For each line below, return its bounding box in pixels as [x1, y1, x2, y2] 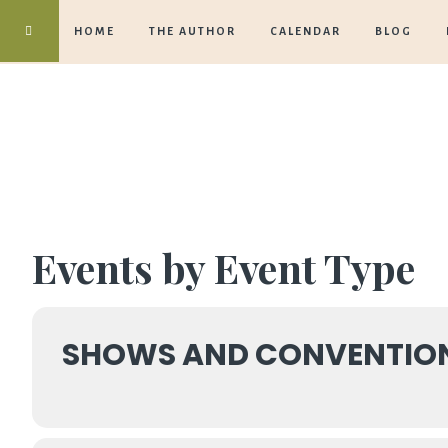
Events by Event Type [32, 241, 415, 294]
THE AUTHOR [149, 25, 236, 37]
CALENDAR [270, 25, 341, 37]
